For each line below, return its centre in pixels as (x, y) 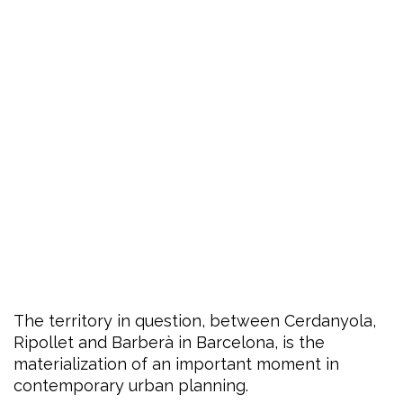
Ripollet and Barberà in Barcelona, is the (169, 343)
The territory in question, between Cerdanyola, (195, 321)
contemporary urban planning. (131, 386)
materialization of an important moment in (176, 364)
